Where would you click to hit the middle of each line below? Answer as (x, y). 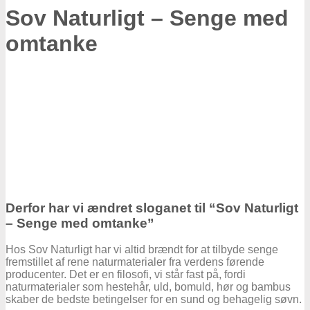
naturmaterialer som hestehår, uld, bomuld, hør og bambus (148, 287)
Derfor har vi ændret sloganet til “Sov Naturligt (152, 208)
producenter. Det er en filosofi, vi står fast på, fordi (126, 275)
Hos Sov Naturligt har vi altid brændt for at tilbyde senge (142, 250)
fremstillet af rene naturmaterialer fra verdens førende (135, 262)
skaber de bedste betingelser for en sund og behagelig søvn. (154, 300)
